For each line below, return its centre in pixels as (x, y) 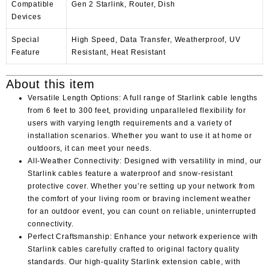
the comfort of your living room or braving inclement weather (139, 198)
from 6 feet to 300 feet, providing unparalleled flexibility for (137, 110)
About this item (50, 84)
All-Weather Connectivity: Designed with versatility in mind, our (145, 161)
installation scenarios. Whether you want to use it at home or (140, 135)
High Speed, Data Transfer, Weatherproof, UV (156, 39)
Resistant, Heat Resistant (119, 52)
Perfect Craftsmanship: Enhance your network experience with (143, 236)
